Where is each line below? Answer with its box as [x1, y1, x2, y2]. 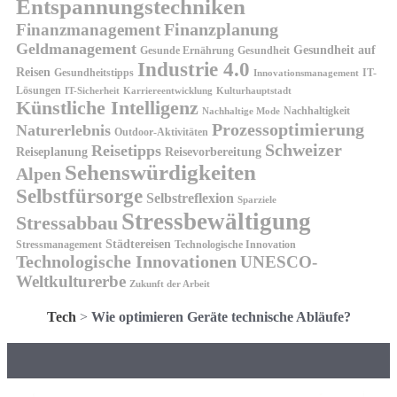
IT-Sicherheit [65, 85, 120, 96]
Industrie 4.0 [137, 58, 250, 81]
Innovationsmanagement [253, 67, 359, 78]
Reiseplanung [16, 144, 88, 159]
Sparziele [237, 194, 276, 205]
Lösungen [16, 83, 61, 97]
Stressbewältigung [121, 207, 311, 235]
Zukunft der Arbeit [129, 278, 210, 289]
